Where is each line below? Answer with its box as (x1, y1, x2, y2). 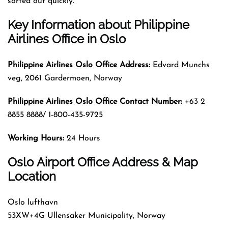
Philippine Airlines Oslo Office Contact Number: (8, 97, 182, 106)
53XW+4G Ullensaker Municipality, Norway (8, 211, 165, 220)
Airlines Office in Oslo (8, 31, 126, 46)
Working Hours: (8, 134, 67, 142)
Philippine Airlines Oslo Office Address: (8, 61, 150, 69)
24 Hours (67, 134, 100, 142)
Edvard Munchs (150, 61, 210, 69)
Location (8, 168, 56, 184)
